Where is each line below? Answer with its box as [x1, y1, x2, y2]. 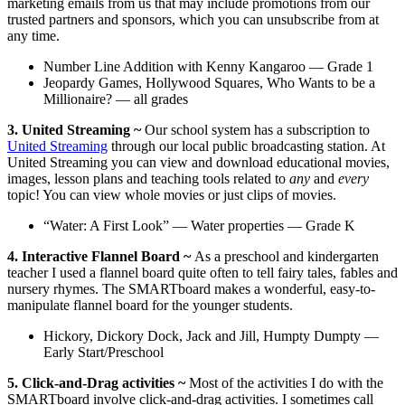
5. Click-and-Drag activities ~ [7, 374, 189, 391]
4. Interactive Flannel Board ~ [7, 248, 194, 264]
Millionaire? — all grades [43, 90, 188, 107]
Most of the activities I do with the [189, 374, 383, 391]
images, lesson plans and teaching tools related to [7, 170, 289, 186]
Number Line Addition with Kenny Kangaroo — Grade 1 [43, 58, 373, 74]
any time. [7, 27, 60, 43]
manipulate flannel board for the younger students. [7, 297, 293, 313]
